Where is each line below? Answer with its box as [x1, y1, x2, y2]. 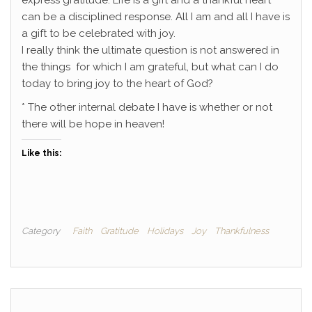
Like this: [22, 148, 61, 159]
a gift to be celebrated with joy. [22, 27, 175, 40]
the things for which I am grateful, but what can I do [22, 61, 279, 74]
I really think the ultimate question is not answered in [22, 44, 279, 57]
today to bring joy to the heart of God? [22, 77, 213, 91]
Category [22, 226, 60, 237]
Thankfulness [214, 226, 269, 237]
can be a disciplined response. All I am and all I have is [22, 10, 290, 24]
